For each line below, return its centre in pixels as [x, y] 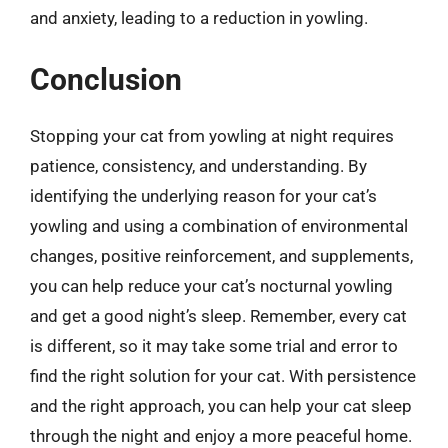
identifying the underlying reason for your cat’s [203, 195]
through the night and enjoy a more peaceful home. [221, 435]
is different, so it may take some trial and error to [214, 345]
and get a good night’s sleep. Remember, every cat [218, 315]
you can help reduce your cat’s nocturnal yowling [211, 285]
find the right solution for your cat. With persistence [223, 375]
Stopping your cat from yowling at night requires [212, 135]
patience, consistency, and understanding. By [198, 165]
